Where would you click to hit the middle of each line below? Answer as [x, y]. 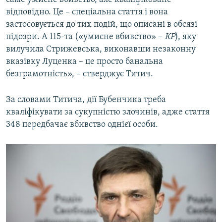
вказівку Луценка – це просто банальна [84, 62]
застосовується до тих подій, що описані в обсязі [102, 25]
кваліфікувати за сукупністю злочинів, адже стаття [108, 112]
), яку [186, 37]
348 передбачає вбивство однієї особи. [82, 125]
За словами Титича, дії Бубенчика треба [86, 100]
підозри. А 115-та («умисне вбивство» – [85, 37]
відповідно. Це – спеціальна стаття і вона [87, 12]
